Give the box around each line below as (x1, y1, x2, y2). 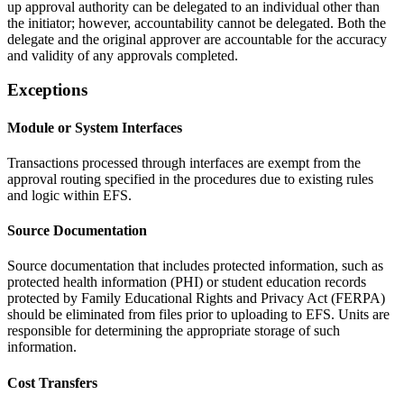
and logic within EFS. (7, 187, 132, 203)
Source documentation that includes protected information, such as (7, 258, 383, 274)
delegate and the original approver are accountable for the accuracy (7, 31, 387, 47)
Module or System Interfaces (7, 119, 182, 135)
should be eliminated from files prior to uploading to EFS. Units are (7, 307, 390, 323)
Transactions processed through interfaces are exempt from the (7, 154, 361, 170)
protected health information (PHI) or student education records (7, 274, 366, 290)
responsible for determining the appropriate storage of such (7, 323, 340, 339)
